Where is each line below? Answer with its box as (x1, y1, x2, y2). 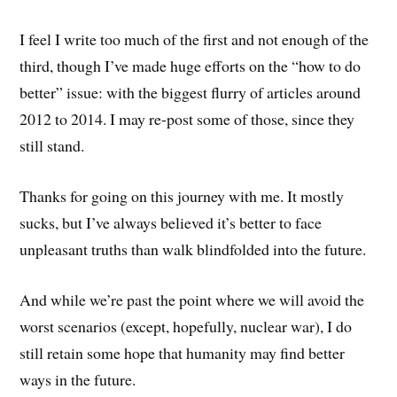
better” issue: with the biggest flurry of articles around (19, 82, 362, 104)
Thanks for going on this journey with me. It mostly (19, 184, 345, 206)
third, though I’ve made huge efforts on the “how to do (19, 55, 362, 77)
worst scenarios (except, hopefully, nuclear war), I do (19, 315, 353, 337)
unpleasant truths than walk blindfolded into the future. (19, 237, 367, 260)
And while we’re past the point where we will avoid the (19, 288, 365, 310)
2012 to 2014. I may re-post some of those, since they (19, 108, 355, 130)
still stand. (19, 135, 85, 157)
